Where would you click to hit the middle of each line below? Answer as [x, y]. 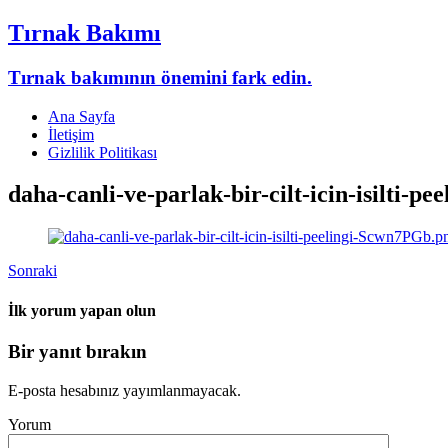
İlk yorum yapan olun [82, 310]
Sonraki [32, 271]
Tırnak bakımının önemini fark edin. [160, 77]
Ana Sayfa [81, 116]
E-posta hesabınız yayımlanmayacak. [124, 390]
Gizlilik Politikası [102, 152]
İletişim [71, 134]
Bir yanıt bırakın [77, 351]
